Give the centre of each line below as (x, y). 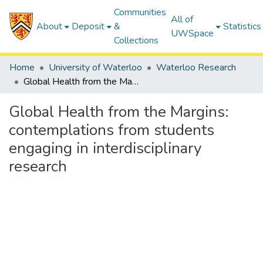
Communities (140, 12)
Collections (136, 41)
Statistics (242, 26)
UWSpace (193, 33)
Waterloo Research (196, 68)
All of (182, 19)
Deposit (88, 26)
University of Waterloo (95, 68)
